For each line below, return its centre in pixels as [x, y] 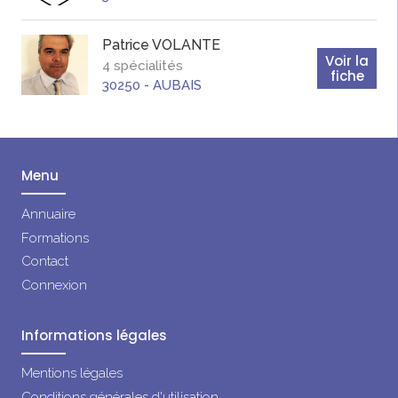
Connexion [54, 286]
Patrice [126, 45]
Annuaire [48, 214]
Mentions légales [72, 373]
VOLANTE [186, 45]
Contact [45, 262]
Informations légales [94, 335]
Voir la [347, 61]
